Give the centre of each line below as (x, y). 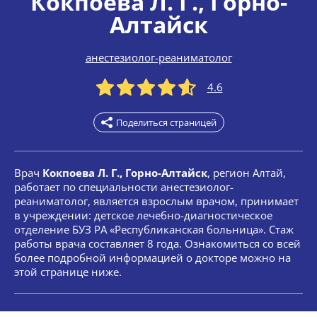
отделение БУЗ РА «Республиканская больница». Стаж (154, 229)
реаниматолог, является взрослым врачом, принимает (156, 201)
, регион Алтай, (247, 173)
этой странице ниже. (68, 272)
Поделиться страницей (166, 122)
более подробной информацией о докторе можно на (152, 258)
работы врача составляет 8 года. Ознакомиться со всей (157, 243)
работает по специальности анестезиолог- (124, 187)
